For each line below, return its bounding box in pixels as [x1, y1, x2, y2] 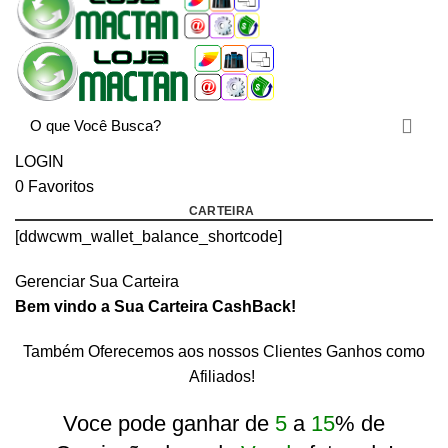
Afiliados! [189, 367, 255, 385]
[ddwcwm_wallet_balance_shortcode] [15, 227, 282, 245]
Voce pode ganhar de [63, 410, 275, 436]
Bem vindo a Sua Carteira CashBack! [15, 297, 296, 315]
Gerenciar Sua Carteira [15, 272, 179, 290]
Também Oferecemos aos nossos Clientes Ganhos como [23, 342, 425, 360]
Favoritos [28, 177, 94, 195]
